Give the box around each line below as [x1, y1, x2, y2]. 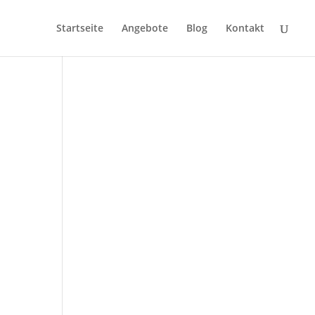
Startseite [56, 21, 103, 34]
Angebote [122, 21, 168, 34]
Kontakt [226, 21, 264, 34]
